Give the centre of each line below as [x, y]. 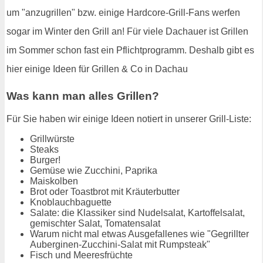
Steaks [44, 149]
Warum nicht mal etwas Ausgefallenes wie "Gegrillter [139, 234]
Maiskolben [54, 181]
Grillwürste [52, 139]
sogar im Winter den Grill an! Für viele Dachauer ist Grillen [127, 32]
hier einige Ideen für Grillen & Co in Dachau [97, 69]
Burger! [45, 160]
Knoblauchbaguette [71, 202]
